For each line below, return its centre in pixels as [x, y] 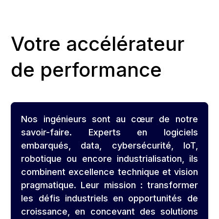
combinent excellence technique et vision [109, 172]
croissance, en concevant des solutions [109, 212]
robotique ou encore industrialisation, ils [109, 159]
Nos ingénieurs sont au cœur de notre [109, 119]
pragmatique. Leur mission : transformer [109, 185]
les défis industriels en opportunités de [109, 198]
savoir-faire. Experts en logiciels [109, 132]
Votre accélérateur [98, 44]
